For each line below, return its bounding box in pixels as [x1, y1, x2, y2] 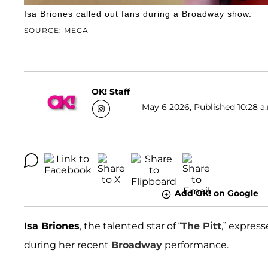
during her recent [24, 239, 111, 251]
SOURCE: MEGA [24, 26, 89, 35]
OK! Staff [92, 86, 130, 97]
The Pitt [181, 220, 221, 232]
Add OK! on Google [174, 188, 258, 199]
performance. [162, 239, 229, 251]
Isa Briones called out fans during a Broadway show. [24, 9, 252, 19]
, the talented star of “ [80, 220, 181, 232]
